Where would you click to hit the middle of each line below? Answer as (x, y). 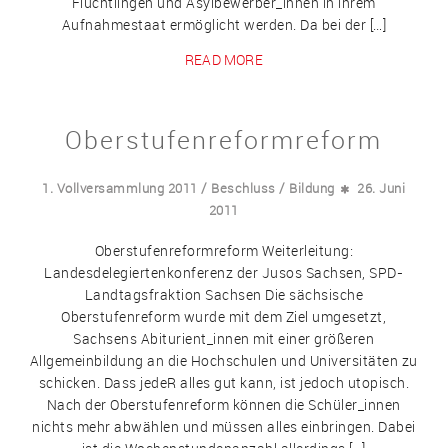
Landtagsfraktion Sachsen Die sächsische (224, 295)
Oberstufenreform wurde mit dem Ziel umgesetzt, (224, 317)
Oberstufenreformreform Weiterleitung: (224, 251)
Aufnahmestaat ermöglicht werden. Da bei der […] (224, 24)
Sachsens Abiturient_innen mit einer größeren (224, 339)
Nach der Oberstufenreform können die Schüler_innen (223, 405)
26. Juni (381, 188)
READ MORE (224, 60)
